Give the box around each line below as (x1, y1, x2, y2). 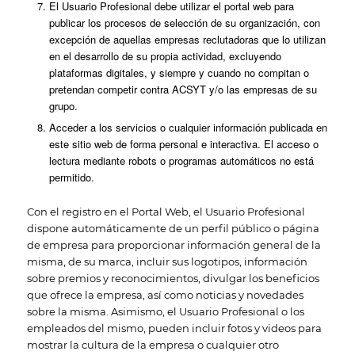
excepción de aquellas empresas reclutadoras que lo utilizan (48, 32, 326, 47)
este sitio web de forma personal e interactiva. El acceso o (48, 136, 319, 151)
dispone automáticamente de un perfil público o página (26, 222, 319, 235)
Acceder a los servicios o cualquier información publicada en (48, 120, 327, 135)
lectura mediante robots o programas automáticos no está (48, 153, 314, 168)
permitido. (48, 170, 94, 185)
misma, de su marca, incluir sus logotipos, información (26, 255, 307, 268)
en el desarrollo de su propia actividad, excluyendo (48, 48, 281, 63)
